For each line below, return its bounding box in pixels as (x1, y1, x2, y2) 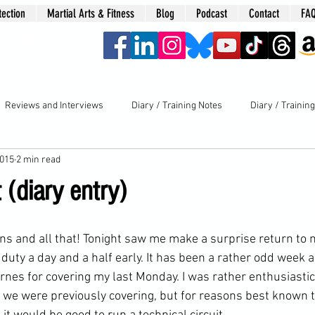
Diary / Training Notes (131, 100, 222, 112)
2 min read (16, 154, 60, 167)
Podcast (196, 6, 227, 20)
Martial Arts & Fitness (47, 6, 134, 20)
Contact (249, 6, 279, 20)
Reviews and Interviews (5, 100, 103, 112)
